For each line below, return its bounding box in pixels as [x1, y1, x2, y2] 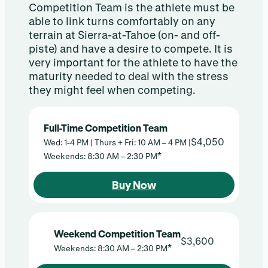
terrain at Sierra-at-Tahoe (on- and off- [29, 29, 220, 41]
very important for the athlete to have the [29, 56, 237, 69]
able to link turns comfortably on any [29, 15, 215, 28]
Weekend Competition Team [54, 228, 181, 240]
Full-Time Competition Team [44, 122, 167, 134]
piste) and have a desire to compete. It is [29, 42, 233, 55]
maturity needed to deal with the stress [29, 70, 229, 83]
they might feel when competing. [29, 84, 196, 96]
